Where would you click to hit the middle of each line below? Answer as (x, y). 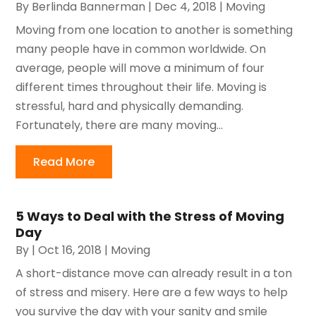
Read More (64, 162)
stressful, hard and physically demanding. (130, 106)
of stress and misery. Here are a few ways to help (152, 292)
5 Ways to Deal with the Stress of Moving (150, 216)
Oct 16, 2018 (70, 250)
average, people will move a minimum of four (140, 68)
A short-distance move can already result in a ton (154, 273)
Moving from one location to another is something (154, 30)
